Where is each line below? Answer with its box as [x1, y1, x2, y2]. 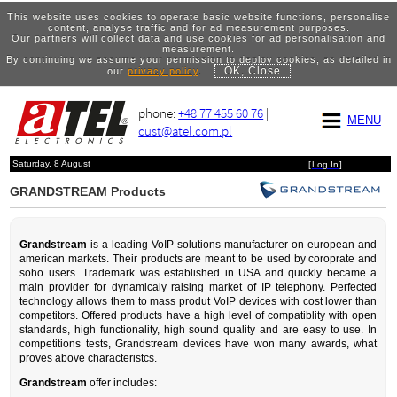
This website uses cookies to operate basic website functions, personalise [7, 11, 390, 22]
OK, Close [223, 64, 281, 77]
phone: [138, 105, 179, 122]
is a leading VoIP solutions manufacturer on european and [87, 238, 378, 252]
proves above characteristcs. [19, 352, 158, 365]
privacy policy [127, 65, 198, 76]
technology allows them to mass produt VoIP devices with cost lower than [19, 295, 378, 308]
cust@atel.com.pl [138, 122, 233, 140]
